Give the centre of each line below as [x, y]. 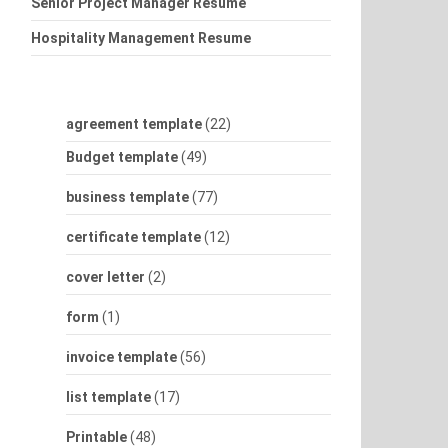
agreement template [134, 124]
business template [127, 197]
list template [108, 397]
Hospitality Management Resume [141, 38]
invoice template [121, 357]
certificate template [133, 237]
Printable [96, 437]
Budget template [122, 157]
